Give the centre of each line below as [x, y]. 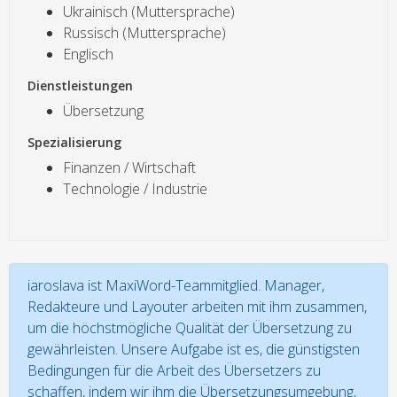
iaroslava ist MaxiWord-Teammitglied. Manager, [176, 285]
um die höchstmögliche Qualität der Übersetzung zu [190, 327]
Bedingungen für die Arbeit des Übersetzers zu [174, 370]
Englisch [88, 54]
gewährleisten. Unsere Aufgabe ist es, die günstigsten [194, 349]
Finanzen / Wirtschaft [129, 167]
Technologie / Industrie [135, 188]
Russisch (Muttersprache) [144, 32]
